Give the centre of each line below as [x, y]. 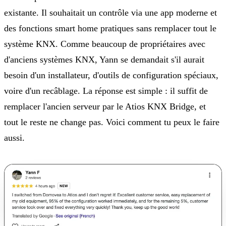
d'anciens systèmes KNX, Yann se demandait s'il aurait [104, 60]
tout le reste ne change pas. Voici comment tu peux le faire [112, 122]
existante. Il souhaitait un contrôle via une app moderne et [110, 13]
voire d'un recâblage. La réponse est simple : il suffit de [106, 91]
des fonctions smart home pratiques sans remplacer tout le [110, 29]
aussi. [14, 138]
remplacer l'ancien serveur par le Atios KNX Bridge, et [105, 107]
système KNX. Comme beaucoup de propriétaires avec [105, 44]
